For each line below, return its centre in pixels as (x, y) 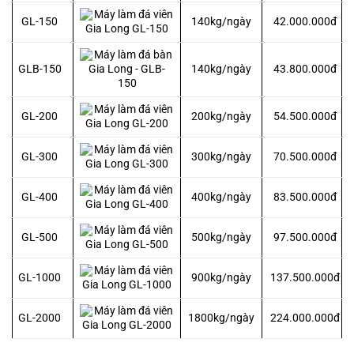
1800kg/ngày (221, 318)
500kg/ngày (221, 238)
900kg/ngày (221, 278)
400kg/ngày (221, 198)
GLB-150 (40, 70)
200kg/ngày (221, 117)
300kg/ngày (221, 157)
